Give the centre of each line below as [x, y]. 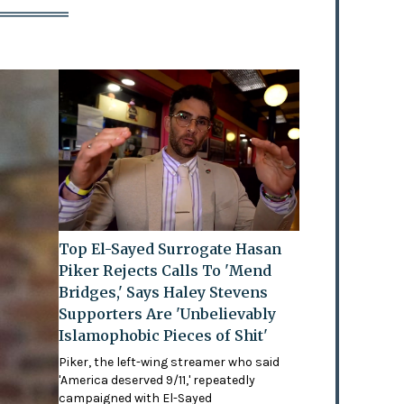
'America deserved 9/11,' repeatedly [157, 380]
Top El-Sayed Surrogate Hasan [170, 248]
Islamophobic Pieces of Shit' [164, 335]
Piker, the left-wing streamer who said [170, 362]
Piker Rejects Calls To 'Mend [165, 270]
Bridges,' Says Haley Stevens [164, 292]
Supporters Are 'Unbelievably [168, 313]
